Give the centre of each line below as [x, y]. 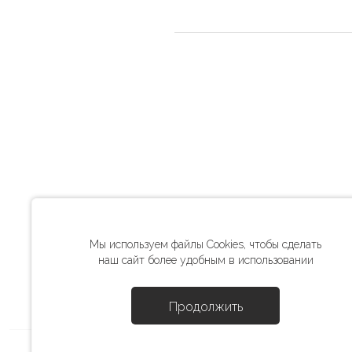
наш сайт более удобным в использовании [205, 260]
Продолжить [205, 307]
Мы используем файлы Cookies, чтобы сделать [205, 244]
